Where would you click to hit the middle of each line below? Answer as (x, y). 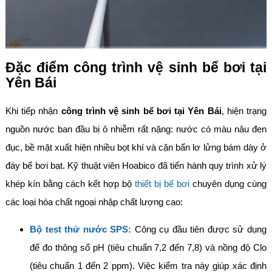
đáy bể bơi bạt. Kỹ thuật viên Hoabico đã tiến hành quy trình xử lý (136, 165)
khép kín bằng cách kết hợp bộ (70, 183)
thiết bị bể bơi (162, 183)
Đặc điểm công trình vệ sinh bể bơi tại (136, 68)
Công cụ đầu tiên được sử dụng (199, 229)
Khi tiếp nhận (33, 110)
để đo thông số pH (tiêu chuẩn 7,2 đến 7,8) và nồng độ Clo (148, 247)
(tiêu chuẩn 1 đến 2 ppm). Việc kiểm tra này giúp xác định (148, 265)
